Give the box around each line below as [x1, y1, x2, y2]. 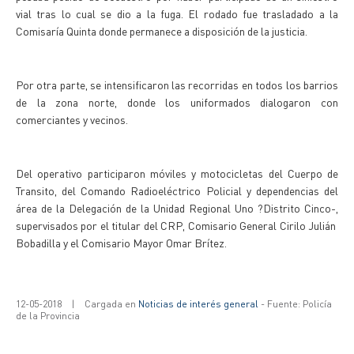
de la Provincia [16, 310, 80, 322]
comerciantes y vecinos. [16, 112, 128, 126]
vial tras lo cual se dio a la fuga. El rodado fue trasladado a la [16, 6, 338, 21]
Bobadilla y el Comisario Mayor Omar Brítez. [16, 235, 229, 250]
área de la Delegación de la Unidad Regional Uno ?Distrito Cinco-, [16, 201, 338, 215]
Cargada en [85, 298, 138, 310]
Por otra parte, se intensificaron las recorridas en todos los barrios [16, 77, 338, 92]
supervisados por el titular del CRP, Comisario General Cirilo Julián [16, 218, 338, 232]
